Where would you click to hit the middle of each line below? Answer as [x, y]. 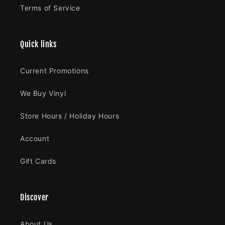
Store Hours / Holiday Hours [70, 116]
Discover [34, 197]
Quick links [38, 44]
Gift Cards [38, 161]
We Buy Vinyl [43, 93]
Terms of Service [50, 8]
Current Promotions [54, 71]
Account [35, 138]
